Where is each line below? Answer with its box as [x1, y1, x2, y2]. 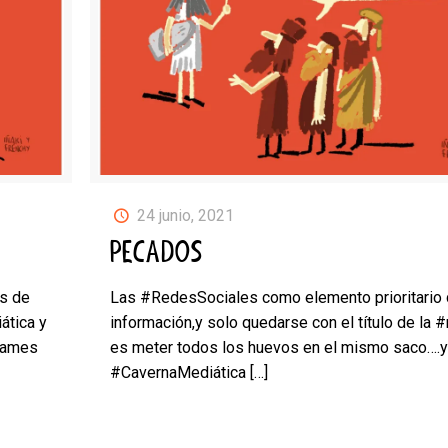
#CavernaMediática [110, 363, 247, 383]
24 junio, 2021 [136, 206, 234, 226]
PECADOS [110, 233, 204, 274]
